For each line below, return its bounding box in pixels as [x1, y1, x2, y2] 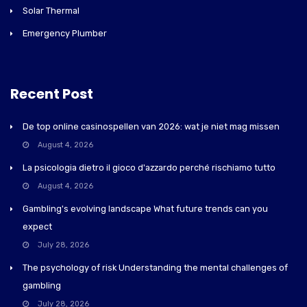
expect [23, 221, 52, 232]
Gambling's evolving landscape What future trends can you [23, 204, 268, 214]
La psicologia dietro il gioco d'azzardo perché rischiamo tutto [23, 162, 275, 173]
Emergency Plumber [23, 28, 107, 39]
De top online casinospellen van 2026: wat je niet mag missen [23, 121, 280, 132]
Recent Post [10, 84, 93, 104]
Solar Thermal [23, 5, 79, 16]
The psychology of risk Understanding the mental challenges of [23, 262, 288, 273]
